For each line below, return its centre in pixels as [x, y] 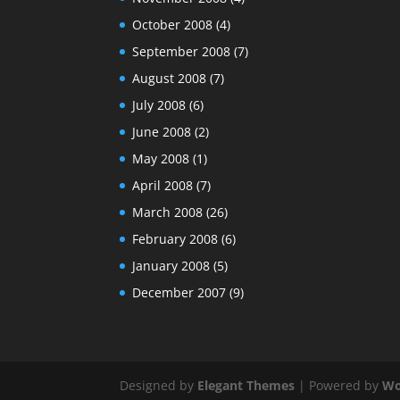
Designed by [159, 386]
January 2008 [171, 265]
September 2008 [182, 51]
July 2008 [159, 104]
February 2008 [175, 238]
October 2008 [173, 24]
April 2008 [163, 185]
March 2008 [168, 212]
